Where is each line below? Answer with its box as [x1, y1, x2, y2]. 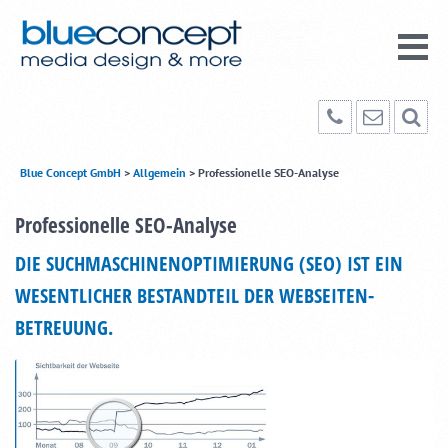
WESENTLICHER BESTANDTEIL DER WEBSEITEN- [15, 282, 374, 310]
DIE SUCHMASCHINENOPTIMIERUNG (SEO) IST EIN [15, 250, 403, 278]
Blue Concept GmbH [20, 165, 121, 180]
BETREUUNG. [15, 314, 208, 342]
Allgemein [133, 165, 186, 180]
